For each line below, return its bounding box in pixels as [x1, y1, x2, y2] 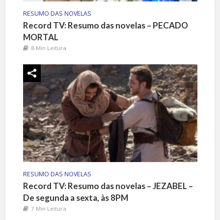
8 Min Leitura [30, 44, 66, 52]
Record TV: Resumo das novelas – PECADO [23, 20, 188, 31]
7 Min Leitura [30, 204, 66, 212]
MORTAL [23, 32, 60, 43]
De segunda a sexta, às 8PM [23, 192, 128, 203]
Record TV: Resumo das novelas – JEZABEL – [23, 180, 193, 191]
